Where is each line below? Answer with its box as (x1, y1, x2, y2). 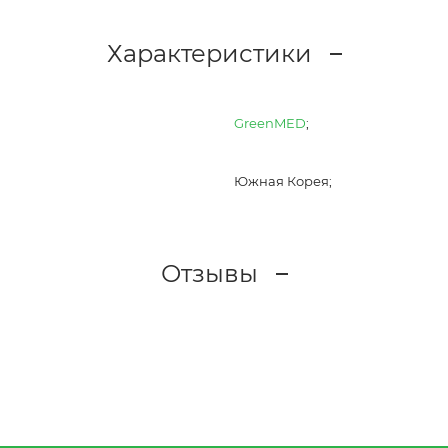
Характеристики (106, 38, 312, 68)
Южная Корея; (234, 173, 332, 189)
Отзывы (160, 258, 258, 288)
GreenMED (234, 115, 306, 131)
